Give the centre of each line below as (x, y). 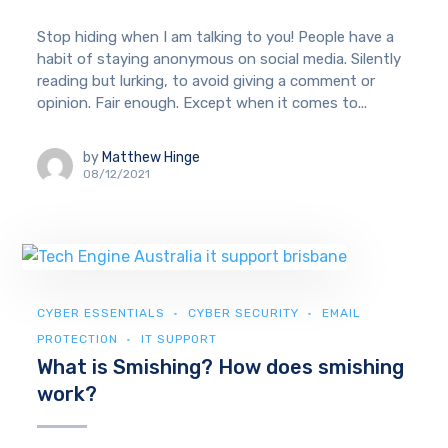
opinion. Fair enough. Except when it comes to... (202, 102)
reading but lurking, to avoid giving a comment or (206, 80)
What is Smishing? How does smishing (221, 366)
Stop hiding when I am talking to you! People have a (216, 36)
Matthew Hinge (151, 158)
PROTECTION (78, 338)
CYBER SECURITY (244, 312)
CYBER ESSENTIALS (101, 312)
